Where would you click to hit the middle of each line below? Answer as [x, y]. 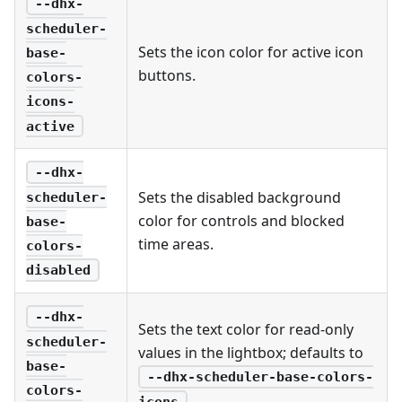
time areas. [176, 244]
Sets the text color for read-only [246, 329]
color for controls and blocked [241, 220]
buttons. [167, 75]
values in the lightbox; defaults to [251, 352]
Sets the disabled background [240, 197]
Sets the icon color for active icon [251, 52]
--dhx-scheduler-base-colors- [260, 377]
